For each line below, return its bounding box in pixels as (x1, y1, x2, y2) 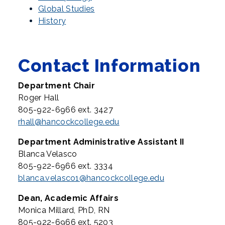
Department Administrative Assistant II (18, 137, 184, 147)
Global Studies (38, 4, 95, 14)
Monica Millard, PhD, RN (18, 205, 110, 215)
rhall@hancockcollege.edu (18, 117, 120, 127)
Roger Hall (18, 93, 59, 102)
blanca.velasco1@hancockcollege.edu (18, 173, 164, 183)
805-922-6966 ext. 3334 (18, 161, 114, 171)
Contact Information (18, 55, 201, 76)
